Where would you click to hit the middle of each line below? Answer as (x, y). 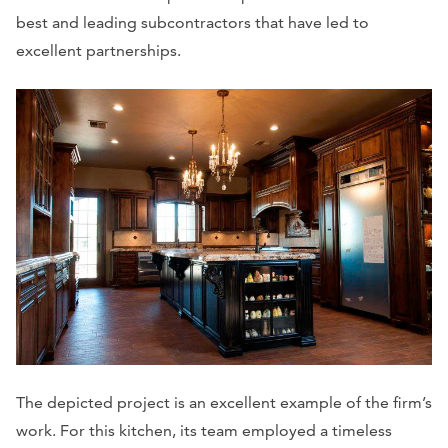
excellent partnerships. (100, 51)
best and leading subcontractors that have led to (192, 23)
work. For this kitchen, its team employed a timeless (204, 431)
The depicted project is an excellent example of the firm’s (224, 403)
